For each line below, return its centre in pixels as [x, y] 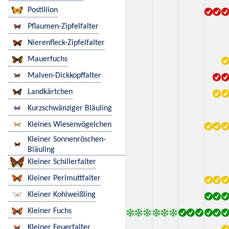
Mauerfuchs [48, 59]
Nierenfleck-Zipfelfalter [66, 43]
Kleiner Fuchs [50, 211]
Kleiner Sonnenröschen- [67, 139]
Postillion [43, 10]
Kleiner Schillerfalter [62, 162]
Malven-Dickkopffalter [64, 75]
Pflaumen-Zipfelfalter [63, 26]
